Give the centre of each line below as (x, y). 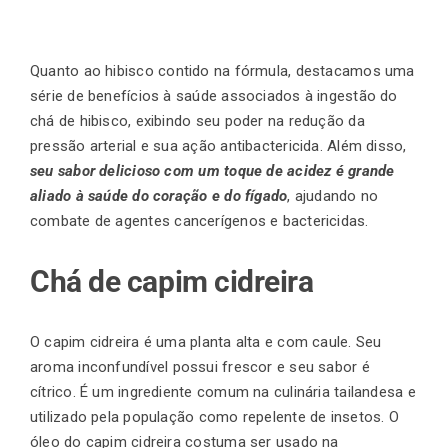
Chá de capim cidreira (172, 282)
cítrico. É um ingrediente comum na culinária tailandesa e (223, 392)
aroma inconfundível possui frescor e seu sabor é (200, 367)
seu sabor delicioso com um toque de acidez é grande (212, 171)
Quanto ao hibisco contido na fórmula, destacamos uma (222, 71)
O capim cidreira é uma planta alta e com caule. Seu (206, 342)
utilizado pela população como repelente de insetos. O (214, 417)
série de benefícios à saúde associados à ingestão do (214, 96)
